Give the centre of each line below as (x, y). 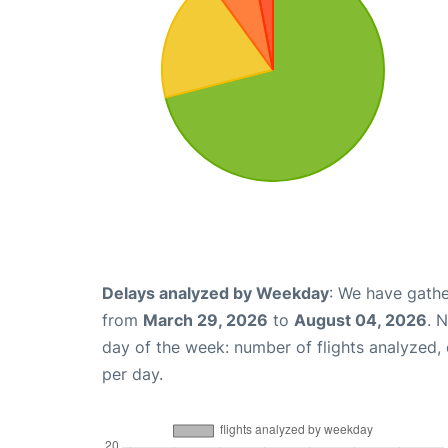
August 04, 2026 (360, 319)
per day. (132, 373)
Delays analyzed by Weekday (215, 292)
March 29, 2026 (205, 319)
